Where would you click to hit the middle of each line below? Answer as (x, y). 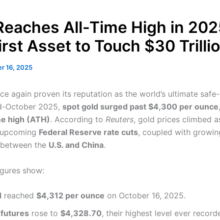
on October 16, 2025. (145, 196)
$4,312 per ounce (70, 196)
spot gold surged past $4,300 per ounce (140, 107)
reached (19, 196)
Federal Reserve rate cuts (88, 132)
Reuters (120, 119)
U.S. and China (76, 145)
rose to (45, 213)
